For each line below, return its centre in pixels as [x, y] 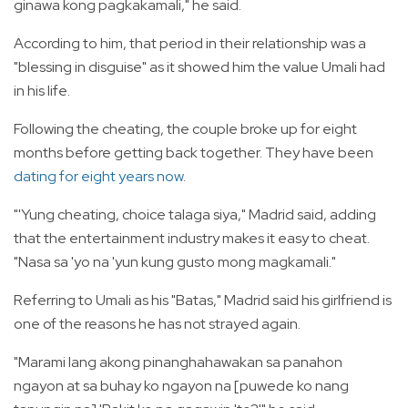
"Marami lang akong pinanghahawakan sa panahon [178, 362]
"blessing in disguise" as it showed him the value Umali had [199, 67]
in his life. [42, 91]
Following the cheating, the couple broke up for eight [185, 129]
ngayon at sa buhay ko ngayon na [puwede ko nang [181, 386]
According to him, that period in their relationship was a [190, 44]
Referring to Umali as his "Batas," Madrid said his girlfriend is [203, 301]
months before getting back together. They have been [194, 153]
